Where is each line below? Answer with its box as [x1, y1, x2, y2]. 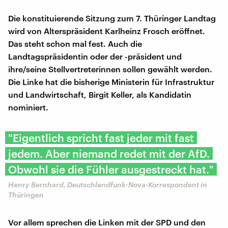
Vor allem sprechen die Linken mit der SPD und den [8, 217, 206, 227]
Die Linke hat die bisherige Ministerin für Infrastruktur [8, 76, 214, 87]
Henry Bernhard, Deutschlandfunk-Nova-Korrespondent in [8, 180, 207, 189]
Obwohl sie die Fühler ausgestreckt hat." [8, 162, 214, 176]
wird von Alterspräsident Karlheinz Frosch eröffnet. [8, 25, 205, 36]
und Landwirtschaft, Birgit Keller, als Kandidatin [8, 89, 191, 99]
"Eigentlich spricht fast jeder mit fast [8, 131, 194, 144]
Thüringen [8, 190, 44, 199]
